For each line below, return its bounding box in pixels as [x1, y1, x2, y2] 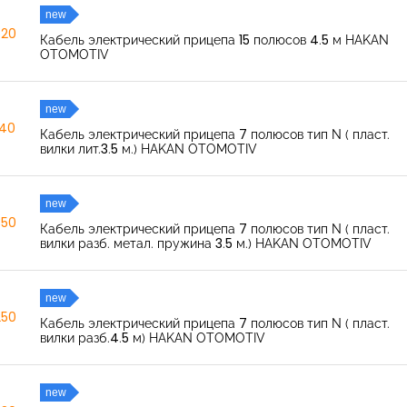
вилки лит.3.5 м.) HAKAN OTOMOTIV [39, 142, 257, 156]
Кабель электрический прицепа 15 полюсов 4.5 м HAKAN [39, 33, 389, 47]
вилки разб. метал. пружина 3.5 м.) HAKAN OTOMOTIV [39, 236, 372, 251]
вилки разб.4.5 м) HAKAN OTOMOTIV [39, 331, 265, 345]
